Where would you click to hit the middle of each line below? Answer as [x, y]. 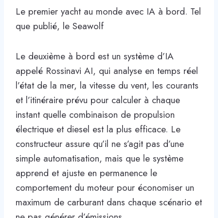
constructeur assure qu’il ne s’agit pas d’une [100, 144]
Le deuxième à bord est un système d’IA [95, 56]
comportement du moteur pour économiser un [105, 187]
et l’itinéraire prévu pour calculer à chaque [98, 100]
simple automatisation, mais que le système [100, 158]
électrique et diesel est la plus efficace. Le [98, 129]
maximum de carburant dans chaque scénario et [109, 202]
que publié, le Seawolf [60, 26]
